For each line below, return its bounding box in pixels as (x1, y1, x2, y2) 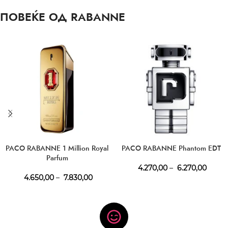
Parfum (46, 152, 68, 163)
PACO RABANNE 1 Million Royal (6, 142, 108, 153)
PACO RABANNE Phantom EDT (121, 142, 221, 153)
